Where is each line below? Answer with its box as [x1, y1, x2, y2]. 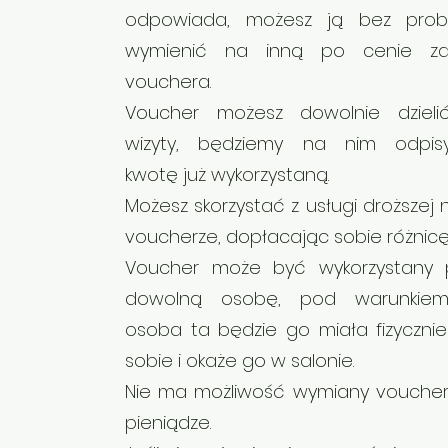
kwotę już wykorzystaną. [125, 162, 329, 187]
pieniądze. [125, 410, 211, 435]
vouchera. [125, 69, 211, 94]
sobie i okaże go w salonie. [125, 348, 354, 373]
